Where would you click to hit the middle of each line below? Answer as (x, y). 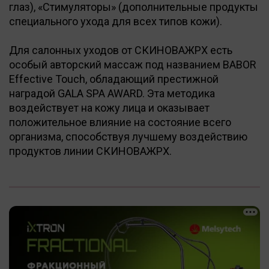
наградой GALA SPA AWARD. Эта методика (112, 93)
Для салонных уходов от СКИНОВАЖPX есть (121, 50)
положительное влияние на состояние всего (120, 122)
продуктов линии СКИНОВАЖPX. (92, 151)
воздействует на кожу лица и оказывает (109, 107)
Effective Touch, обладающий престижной (114, 79)
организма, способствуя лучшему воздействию (128, 136)
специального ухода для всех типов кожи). (116, 21)
